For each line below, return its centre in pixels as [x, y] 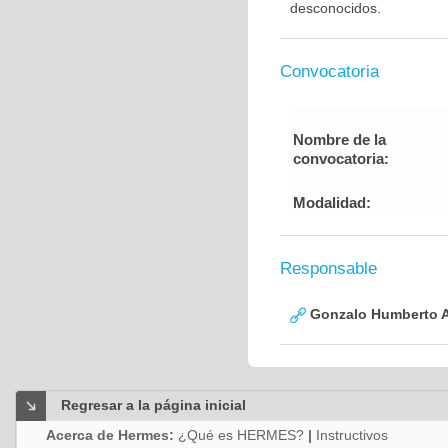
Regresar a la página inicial [153, 405]
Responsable [328, 268]
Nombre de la [339, 139]
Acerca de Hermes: [112, 435]
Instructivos [352, 435]
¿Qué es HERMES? [241, 435]
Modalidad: [332, 202]
